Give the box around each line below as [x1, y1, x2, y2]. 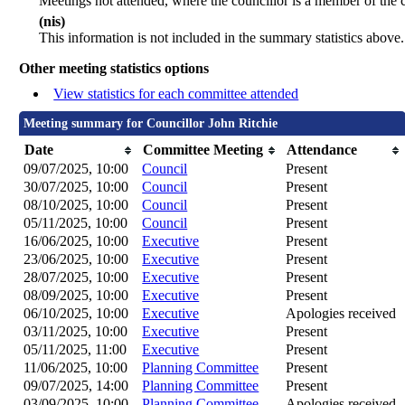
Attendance [287, 142, 358, 158]
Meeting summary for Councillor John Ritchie [24, 117, 278, 131]
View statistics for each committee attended [53, 86, 299, 102]
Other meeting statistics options [19, 61, 210, 77]
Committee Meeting [143, 142, 264, 158]
